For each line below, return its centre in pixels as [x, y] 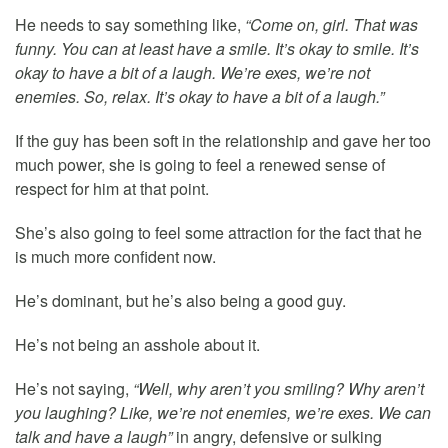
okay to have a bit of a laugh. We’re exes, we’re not [192, 73]
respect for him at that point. [112, 189]
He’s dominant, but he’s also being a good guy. [180, 301]
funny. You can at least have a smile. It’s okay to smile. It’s [217, 49]
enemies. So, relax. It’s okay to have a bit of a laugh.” [199, 97]
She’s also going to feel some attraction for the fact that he [218, 233]
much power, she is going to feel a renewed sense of [200, 165]
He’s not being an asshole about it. [137, 345]
